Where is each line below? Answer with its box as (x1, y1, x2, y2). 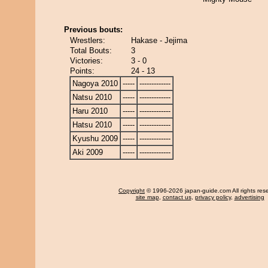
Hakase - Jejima (131, 36, 187, 45)
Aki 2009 (72, 148, 103, 157)
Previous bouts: (64, 25, 123, 34)
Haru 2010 (72, 106, 108, 115)
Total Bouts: (70, 46, 112, 55)
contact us (162, 194, 191, 200)
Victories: (70, 56, 103, 65)
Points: (70, 66, 95, 75)
